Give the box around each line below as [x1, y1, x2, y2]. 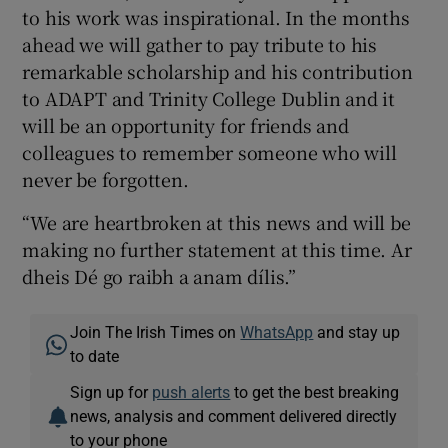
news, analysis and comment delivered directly [70, 407, 398, 424]
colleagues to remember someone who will [22, 138, 397, 165]
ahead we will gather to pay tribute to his [22, 30, 378, 57]
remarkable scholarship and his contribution [22, 57, 413, 84]
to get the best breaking [230, 383, 400, 400]
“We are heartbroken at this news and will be [22, 208, 411, 235]
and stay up [313, 323, 401, 340]
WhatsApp [240, 323, 314, 340]
